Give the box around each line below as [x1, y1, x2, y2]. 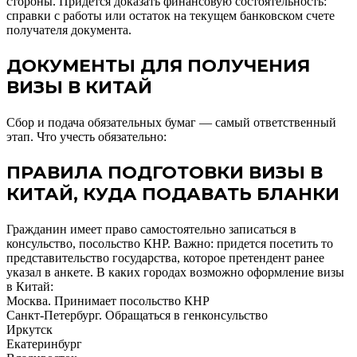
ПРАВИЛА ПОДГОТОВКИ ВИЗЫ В [6, 161, 323, 183]
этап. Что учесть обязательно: [6, 129, 167, 143]
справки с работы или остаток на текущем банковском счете [6, 8, 335, 22]
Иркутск [6, 322, 53, 336]
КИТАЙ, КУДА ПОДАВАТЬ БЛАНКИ [6, 182, 339, 205]
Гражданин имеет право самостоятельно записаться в [6, 222, 296, 236]
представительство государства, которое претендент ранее [6, 250, 324, 265]
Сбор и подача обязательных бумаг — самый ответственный [6, 115, 336, 129]
